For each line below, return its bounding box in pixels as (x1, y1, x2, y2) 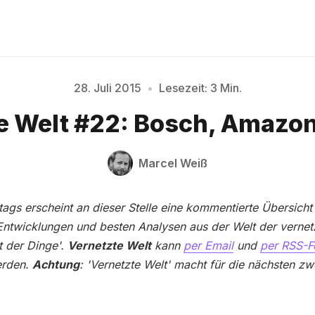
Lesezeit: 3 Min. (158, 81, 242, 95)
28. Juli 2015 (73, 81, 141, 95)
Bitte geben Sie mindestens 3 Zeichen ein (63, 133, 252, 145)
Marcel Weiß (139, 155, 207, 170)
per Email (184, 238, 233, 253)
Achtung (32, 257, 79, 272)
